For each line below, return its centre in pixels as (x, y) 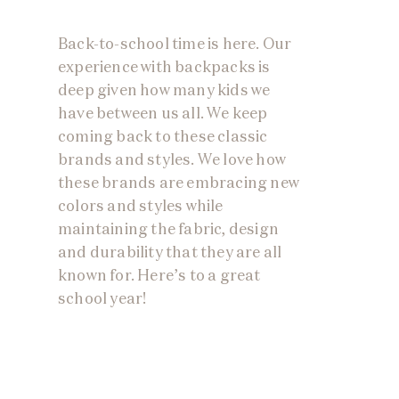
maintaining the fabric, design (168, 228)
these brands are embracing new (179, 182)
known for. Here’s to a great (159, 275)
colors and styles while (141, 205)
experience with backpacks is (164, 66)
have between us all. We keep (163, 113)
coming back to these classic (163, 136)
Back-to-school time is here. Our (175, 43)
